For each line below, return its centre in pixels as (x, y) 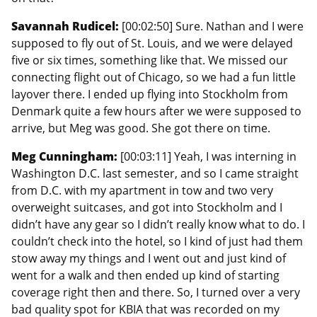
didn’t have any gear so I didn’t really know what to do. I (158, 224)
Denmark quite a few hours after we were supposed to (156, 111)
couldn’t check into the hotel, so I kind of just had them (157, 241)
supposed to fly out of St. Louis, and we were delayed (152, 43)
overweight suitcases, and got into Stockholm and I (147, 207)
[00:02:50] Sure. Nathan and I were (213, 26)
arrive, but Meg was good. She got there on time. (141, 128)
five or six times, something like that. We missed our (150, 60)
